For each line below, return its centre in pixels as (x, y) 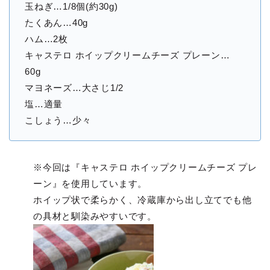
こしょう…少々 (58, 121)
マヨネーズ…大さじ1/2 (74, 88)
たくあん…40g (57, 23)
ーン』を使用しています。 (90, 184)
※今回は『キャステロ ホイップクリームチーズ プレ (145, 168)
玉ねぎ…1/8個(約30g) (71, 7)
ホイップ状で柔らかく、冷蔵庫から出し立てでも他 (143, 200)
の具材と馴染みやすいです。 (95, 216)
